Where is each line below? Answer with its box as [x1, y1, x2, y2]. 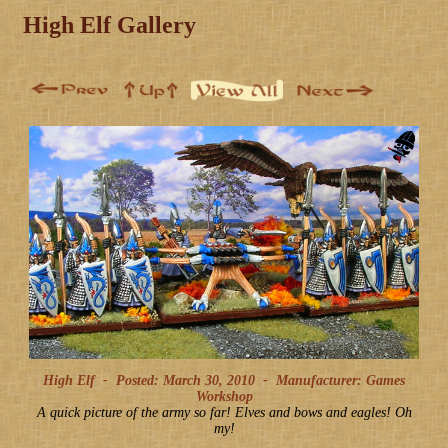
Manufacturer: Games [268, 372, 405, 388]
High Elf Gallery [23, 11, 196, 38]
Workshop [195, 388, 253, 404]
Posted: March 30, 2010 [116, 372, 255, 388]
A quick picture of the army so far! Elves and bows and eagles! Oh [36, 404, 412, 420]
